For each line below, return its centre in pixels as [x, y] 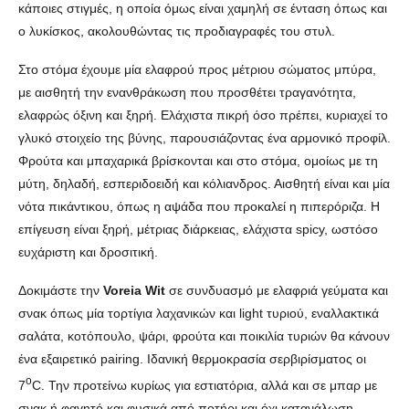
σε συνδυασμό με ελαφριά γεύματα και [277, 290]
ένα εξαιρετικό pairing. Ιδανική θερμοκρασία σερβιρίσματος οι [192, 359]
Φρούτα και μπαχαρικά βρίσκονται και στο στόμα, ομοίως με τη [198, 161]
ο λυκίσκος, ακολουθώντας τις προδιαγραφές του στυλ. [177, 31]
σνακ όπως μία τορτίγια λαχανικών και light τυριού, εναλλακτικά [199, 313]
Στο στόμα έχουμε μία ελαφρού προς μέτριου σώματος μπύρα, [197, 69]
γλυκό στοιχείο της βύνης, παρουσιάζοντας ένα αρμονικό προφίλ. [204, 138]
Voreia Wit [134, 290]
